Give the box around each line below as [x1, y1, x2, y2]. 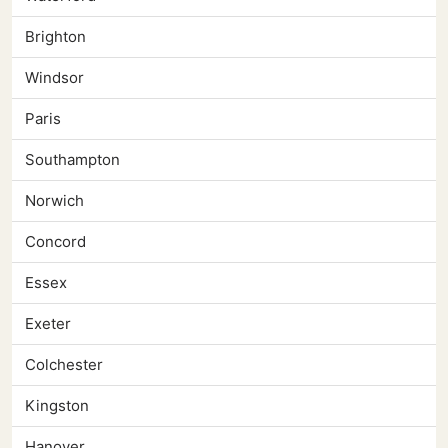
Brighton [25, 27, 86, 47]
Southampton [25, 150, 120, 170]
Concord [25, 232, 86, 252]
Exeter [25, 314, 71, 334]
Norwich [25, 191, 84, 211]
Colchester [25, 355, 103, 375]
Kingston [25, 396, 89, 416]
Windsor [25, 68, 84, 88]
